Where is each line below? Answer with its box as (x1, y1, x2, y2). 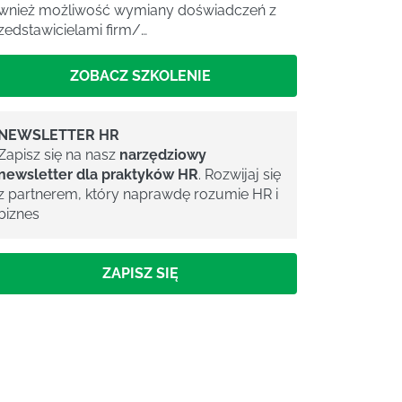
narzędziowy (119, 145, 206, 163)
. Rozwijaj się (198, 165, 281, 183)
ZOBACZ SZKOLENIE (69, 66, 211, 84)
